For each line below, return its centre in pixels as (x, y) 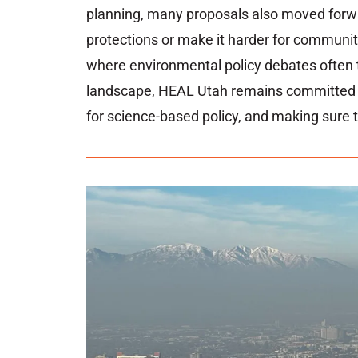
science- (133, 117)
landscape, (122, 91)
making (297, 117)
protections (124, 40)
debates (292, 66)
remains (259, 91)
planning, (117, 14)
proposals (219, 14)
